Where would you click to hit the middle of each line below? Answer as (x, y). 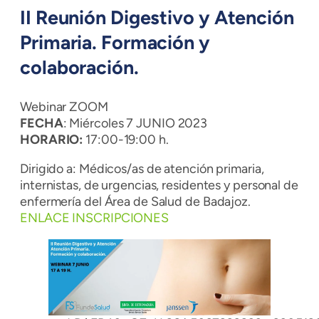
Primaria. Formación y (115, 42)
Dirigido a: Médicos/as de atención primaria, (142, 169)
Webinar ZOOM (64, 107)
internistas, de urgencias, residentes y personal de (159, 185)
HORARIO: (52, 140)
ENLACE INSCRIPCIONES (94, 218)
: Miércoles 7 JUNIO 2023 (135, 123)
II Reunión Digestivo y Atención (157, 17)
